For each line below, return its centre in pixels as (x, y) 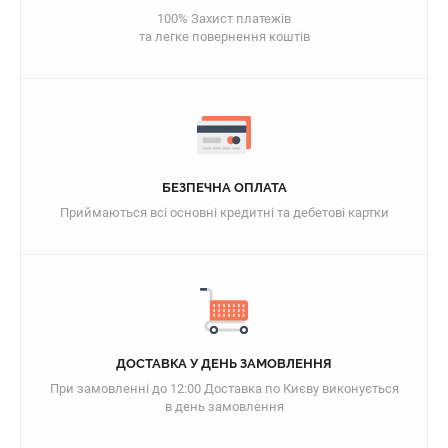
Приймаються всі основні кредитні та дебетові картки (224, 212)
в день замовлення (224, 406)
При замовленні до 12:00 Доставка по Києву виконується (224, 388)
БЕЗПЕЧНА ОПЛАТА (224, 187)
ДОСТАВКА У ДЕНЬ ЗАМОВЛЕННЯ (224, 363)
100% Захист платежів (224, 18)
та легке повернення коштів (224, 36)
